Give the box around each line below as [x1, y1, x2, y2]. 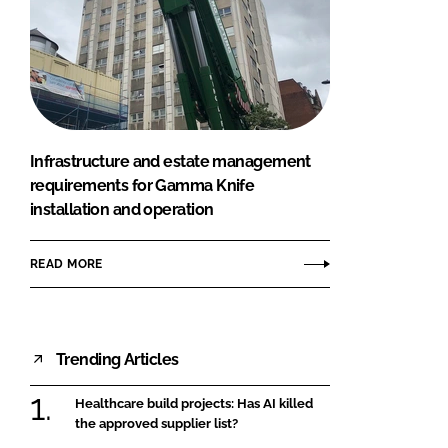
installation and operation [30, 200, 214, 220]
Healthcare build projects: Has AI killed [75, 396, 313, 412]
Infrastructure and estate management [30, 152, 311, 172]
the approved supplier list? [75, 416, 238, 432]
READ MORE [30, 256, 103, 271]
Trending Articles [56, 349, 179, 369]
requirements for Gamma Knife [30, 176, 255, 196]
